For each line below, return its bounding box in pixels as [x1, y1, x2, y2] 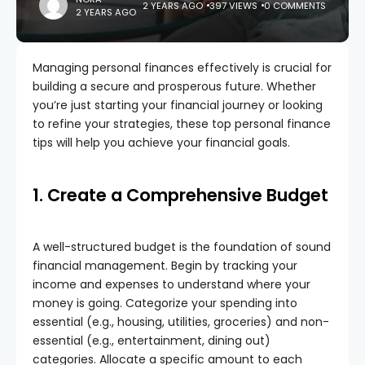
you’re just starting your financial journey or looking [33, 97, 323, 113]
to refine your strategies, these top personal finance [33, 116, 331, 132]
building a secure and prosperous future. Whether [33, 78, 316, 95]
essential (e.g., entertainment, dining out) [33, 332, 270, 349]
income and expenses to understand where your [33, 276, 310, 292]
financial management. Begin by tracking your [33, 257, 297, 274]
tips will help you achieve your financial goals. [33, 134, 290, 151]
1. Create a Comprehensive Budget [33, 183, 328, 207]
